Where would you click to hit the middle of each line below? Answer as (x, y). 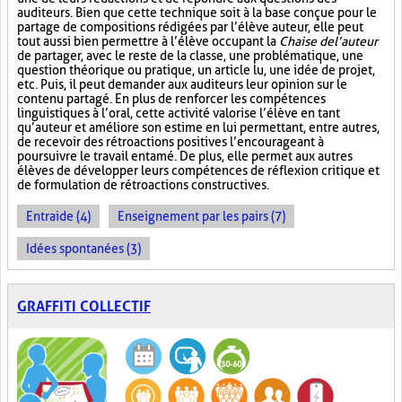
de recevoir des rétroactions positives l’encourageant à (170, 142)
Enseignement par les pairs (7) (201, 216)
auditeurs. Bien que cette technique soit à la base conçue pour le (197, 13)
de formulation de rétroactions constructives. (143, 185)
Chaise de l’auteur (328, 41)
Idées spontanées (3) (83, 249)
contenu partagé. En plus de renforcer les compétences (171, 99)
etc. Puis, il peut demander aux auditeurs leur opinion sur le (182, 84)
